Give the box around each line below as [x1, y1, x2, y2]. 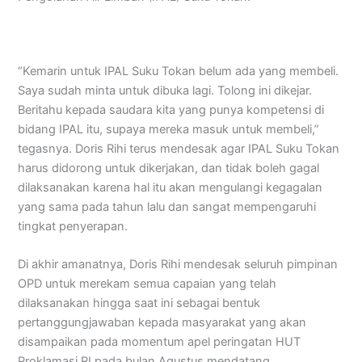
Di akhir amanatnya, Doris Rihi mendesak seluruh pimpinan [18, 256, 339, 271]
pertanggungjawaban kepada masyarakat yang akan [18, 314, 307, 330]
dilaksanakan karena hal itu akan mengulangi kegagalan [18, 179, 323, 195]
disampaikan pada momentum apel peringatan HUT [18, 334, 301, 349]
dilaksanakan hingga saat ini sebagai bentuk [18, 295, 261, 310]
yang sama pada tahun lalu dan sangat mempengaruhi [18, 199, 317, 214]
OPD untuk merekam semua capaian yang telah [18, 276, 277, 291]
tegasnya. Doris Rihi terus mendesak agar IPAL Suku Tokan [18, 141, 340, 156]
